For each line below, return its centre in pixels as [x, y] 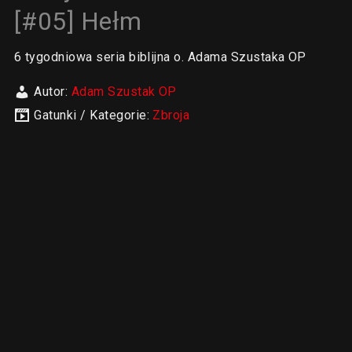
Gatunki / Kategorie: [93, 115]
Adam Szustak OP [124, 92]
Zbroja [171, 115]
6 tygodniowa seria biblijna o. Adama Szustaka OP [160, 57]
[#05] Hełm [78, 21]
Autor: [53, 92]
